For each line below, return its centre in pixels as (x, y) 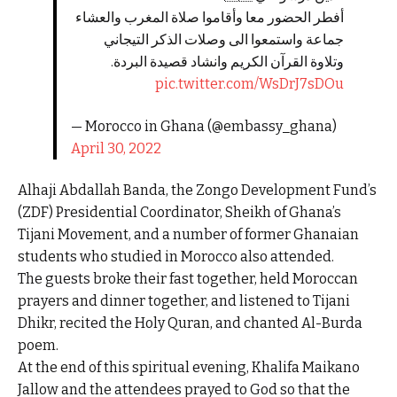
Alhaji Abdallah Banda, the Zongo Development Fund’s (197, 191)
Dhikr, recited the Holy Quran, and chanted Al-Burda (190, 323)
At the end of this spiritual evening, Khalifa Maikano (189, 368)
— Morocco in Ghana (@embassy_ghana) (203, 126)
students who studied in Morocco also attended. (176, 257)
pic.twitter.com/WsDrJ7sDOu (249, 84)
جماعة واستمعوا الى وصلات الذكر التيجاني (224, 40)
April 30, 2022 (116, 148)
